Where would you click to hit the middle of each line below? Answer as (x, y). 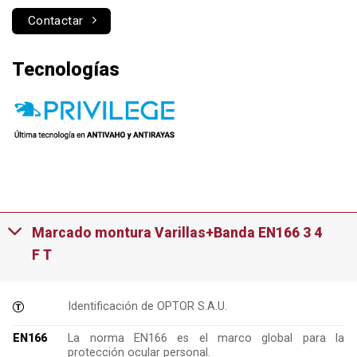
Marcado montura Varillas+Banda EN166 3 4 (177, 233)
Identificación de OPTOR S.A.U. (148, 307)
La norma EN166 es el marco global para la (206, 339)
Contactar (55, 20)
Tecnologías (66, 70)
